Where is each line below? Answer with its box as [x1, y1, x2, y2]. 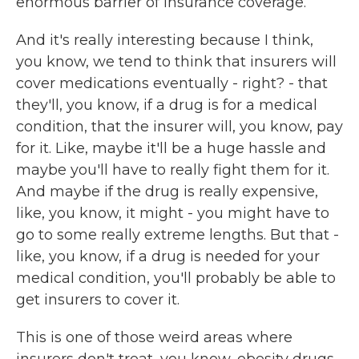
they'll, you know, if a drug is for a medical [16, 96, 317, 114]
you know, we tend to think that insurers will [16, 53, 337, 71]
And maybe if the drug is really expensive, [16, 183, 318, 200]
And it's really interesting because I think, [16, 31, 313, 49]
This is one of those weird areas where [16, 329, 292, 346]
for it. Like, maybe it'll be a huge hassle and [16, 139, 326, 157]
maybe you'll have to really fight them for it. [16, 161, 329, 179]
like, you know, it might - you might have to [16, 204, 329, 222]
